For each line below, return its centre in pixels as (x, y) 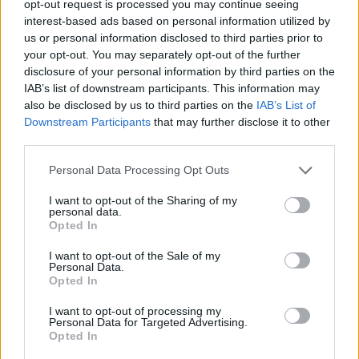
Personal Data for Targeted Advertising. (148, 322)
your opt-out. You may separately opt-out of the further (162, 54)
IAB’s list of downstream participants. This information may (172, 88)
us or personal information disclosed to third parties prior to (173, 37)
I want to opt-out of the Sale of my (135, 255)
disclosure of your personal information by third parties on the (179, 71)
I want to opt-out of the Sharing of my (143, 200)
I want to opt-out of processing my (135, 311)
